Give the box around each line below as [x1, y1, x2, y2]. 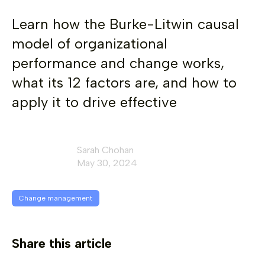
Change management [19, 194, 92, 202]
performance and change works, [12, 54, 224, 72]
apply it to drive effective [12, 93, 177, 111]
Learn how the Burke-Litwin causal [12, 15, 239, 33]
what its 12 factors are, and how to [12, 74, 237, 91]
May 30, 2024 [77, 157, 137, 169]
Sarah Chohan [77, 144, 134, 156]
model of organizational [12, 35, 167, 52]
